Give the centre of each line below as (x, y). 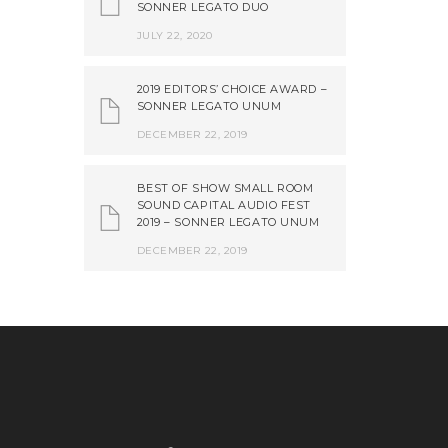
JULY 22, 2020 (174, 35)
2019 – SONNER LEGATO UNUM (228, 222)
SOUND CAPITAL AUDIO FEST (223, 205)
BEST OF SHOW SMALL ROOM (225, 188)
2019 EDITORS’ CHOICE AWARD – (232, 89)
